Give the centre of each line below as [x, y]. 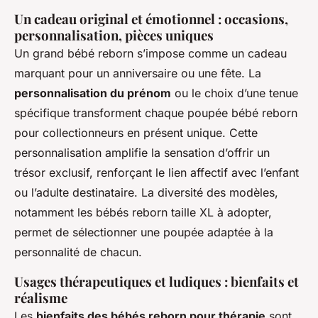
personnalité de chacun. [78, 252]
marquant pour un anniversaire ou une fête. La [138, 73]
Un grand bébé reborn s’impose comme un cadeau [150, 53]
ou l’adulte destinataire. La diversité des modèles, [146, 192]
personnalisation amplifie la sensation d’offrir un [142, 152]
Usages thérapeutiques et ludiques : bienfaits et [157, 281]
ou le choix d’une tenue [235, 93]
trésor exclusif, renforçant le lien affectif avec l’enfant [157, 172]
